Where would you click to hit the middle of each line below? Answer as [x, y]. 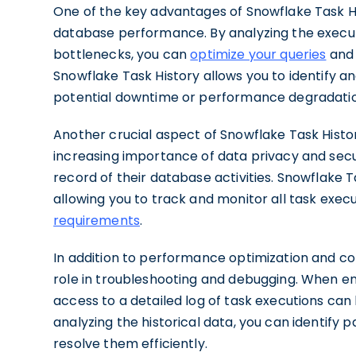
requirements [97, 221]
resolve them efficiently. [130, 344]
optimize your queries [258, 54]
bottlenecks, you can [122, 54]
